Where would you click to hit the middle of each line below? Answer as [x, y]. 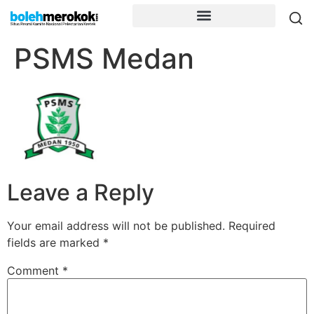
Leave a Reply [81, 193]
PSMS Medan [104, 59]
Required [252, 226]
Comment [35, 271]
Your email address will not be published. [116, 226]
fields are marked [55, 243]
